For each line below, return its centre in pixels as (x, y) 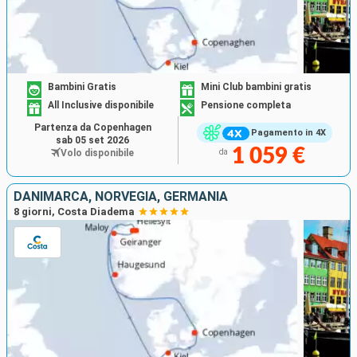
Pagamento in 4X (288, 133)
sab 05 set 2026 (92, 140)
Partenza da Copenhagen (92, 127)
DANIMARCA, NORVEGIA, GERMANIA (121, 196)
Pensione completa (246, 106)
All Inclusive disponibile (101, 106)
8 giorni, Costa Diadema (74, 211)
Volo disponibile (97, 153)
